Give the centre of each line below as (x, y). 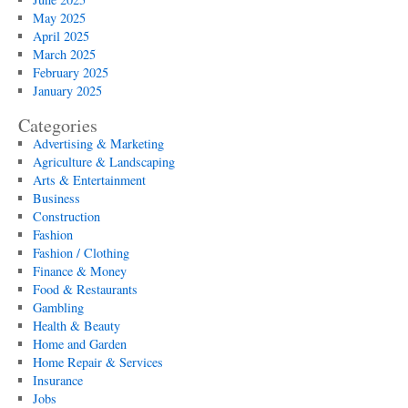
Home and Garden (79, 344)
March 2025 (64, 54)
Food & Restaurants (85, 289)
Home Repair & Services (97, 362)
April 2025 (61, 36)
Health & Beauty (76, 326)
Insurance (57, 380)
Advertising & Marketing (98, 143)
